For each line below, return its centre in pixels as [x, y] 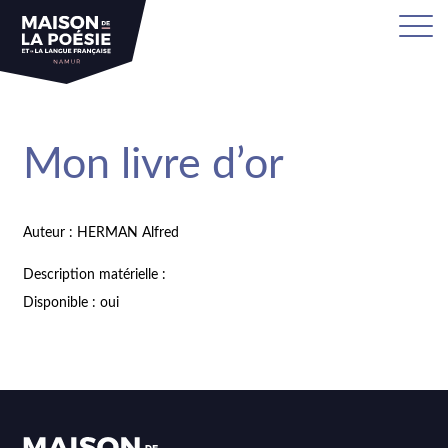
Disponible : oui [71, 302]
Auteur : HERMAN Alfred [101, 232]
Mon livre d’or [154, 165]
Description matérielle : [95, 274]
